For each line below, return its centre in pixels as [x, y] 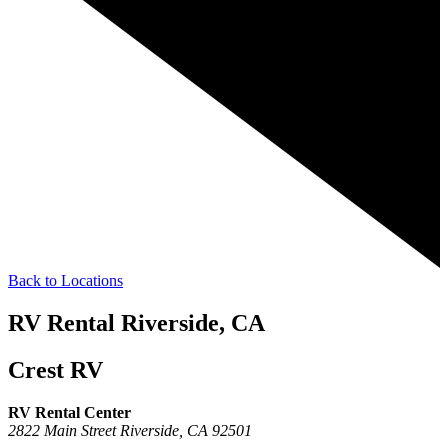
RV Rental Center [69, 412]
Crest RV [55, 369]
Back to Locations [65, 280]
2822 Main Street [62, 430]
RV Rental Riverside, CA [136, 322]
